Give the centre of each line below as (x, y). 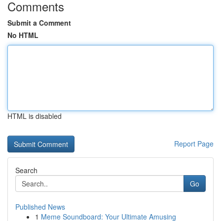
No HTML (23, 35)
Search (26, 170)
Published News (40, 207)
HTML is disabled (35, 116)
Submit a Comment (39, 23)
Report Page (194, 144)
